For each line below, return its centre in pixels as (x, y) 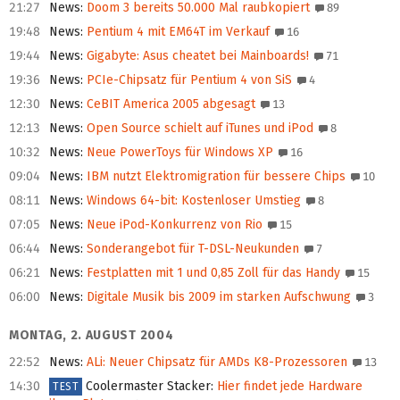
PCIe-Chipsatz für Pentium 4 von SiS (187, 80)
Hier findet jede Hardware (288, 387)
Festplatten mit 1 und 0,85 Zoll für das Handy (212, 273)
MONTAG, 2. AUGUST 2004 (92, 336)
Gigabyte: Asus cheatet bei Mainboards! (196, 56)
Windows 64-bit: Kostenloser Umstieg (192, 201)
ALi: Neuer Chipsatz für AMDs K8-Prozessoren (215, 362)
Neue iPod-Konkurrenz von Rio (173, 225)
